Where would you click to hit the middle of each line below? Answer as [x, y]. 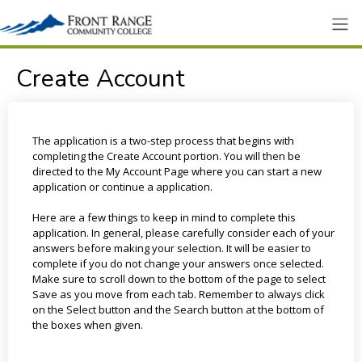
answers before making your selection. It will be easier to [171, 248]
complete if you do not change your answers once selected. [178, 263]
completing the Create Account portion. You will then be [166, 156]
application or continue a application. [122, 187]
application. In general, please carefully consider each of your [183, 233]
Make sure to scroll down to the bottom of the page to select [179, 279]
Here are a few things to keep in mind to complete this [164, 217]
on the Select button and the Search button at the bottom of [178, 309]
